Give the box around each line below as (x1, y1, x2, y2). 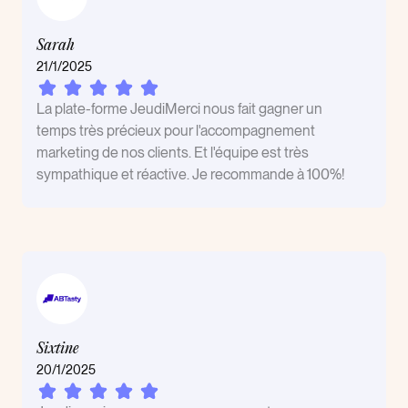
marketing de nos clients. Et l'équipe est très (36, 144, 309, 161)
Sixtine (36, 342, 79, 357)
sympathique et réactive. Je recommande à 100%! (36, 166, 344, 183)
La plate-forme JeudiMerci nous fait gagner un (36, 100, 322, 117)
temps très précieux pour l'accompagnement (36, 122, 315, 139)
